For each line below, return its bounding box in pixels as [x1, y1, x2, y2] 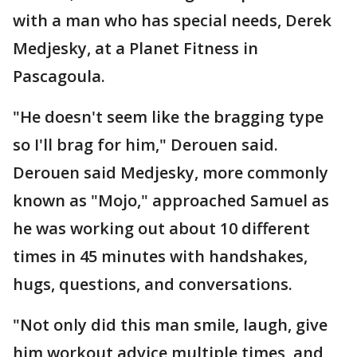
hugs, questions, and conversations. [13, 273, 296, 296]
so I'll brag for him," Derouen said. [13, 134, 282, 156]
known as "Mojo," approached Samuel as [13, 190, 329, 212]
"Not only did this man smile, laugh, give [13, 314, 328, 336]
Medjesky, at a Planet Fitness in [13, 37, 258, 60]
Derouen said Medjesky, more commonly [13, 162, 328, 184]
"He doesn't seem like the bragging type [13, 106, 324, 128]
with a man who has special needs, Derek [13, 10, 331, 32]
